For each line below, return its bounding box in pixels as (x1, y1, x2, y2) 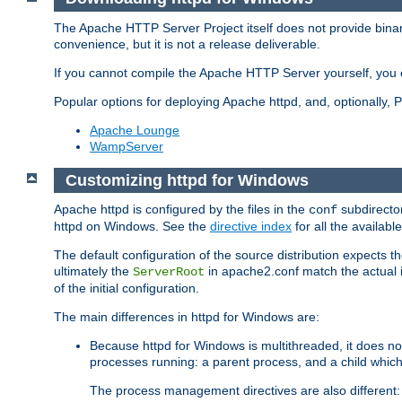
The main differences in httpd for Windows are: (54, 310, 319, 325)
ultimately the (54, 264, 133, 279)
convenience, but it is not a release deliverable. (54, 37, 320, 52)
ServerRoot (133, 265, 205, 280)
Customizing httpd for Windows (65, 170, 313, 189)
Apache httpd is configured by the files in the (54, 202, 309, 217)
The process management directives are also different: (90, 383, 400, 398)
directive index (210, 219, 292, 234)
